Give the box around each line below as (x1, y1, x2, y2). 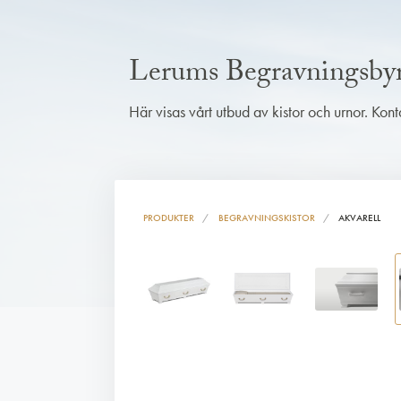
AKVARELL (338, 211, 381, 225)
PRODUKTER (143, 211, 194, 225)
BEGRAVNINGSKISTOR (218, 211, 315, 225)
